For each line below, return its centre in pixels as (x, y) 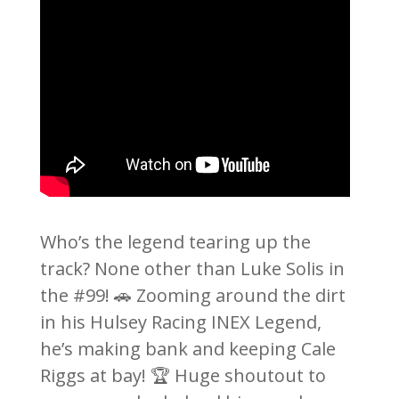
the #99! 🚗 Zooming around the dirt (192, 295)
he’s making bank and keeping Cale (187, 349)
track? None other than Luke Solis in (192, 269)
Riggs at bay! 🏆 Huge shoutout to (183, 375)
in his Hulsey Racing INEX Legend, (180, 322)
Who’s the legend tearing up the (175, 242)
